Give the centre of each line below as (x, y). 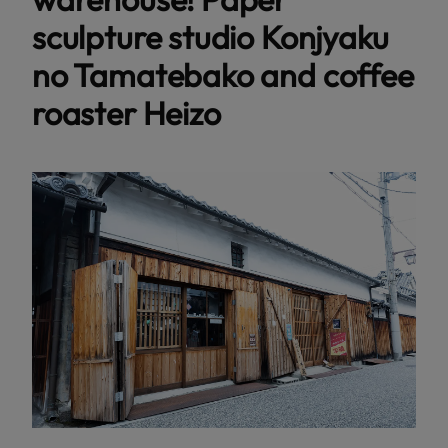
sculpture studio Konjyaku (210, 36)
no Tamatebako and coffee (223, 74)
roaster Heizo (126, 112)
